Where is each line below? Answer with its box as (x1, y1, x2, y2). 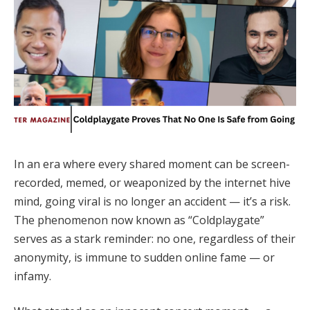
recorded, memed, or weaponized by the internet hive (14, 174, 291, 190)
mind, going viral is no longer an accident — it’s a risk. (14, 193, 291, 209)
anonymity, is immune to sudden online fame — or (14, 249, 275, 265)
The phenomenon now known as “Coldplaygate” (14, 212, 264, 228)
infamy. (14, 268, 51, 284)
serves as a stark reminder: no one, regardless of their (14, 230, 295, 246)
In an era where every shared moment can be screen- (14, 156, 290, 172)
